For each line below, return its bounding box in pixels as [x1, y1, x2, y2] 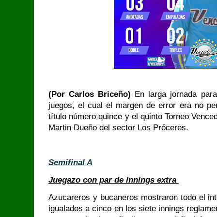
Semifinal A [48, 158, 93, 167]
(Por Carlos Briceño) [48, 90, 135, 99]
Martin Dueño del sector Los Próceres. [48, 123, 188, 132]
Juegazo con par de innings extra [48, 175, 179, 185]
